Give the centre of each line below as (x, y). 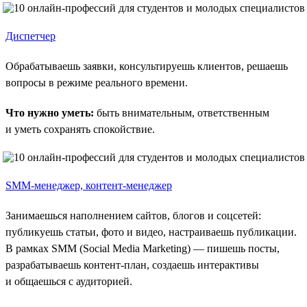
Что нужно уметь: (50, 112)
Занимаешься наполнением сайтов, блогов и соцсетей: (133, 215)
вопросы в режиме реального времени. (97, 82)
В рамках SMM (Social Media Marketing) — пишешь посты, (143, 248)
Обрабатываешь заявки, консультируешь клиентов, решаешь (147, 66)
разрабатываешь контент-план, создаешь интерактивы (132, 265)
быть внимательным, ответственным (182, 112)
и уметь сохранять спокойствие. (80, 129)
